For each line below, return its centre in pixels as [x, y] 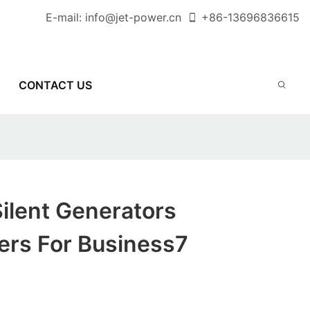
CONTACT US [55, 85]
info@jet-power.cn [133, 17]
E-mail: [65, 17]
